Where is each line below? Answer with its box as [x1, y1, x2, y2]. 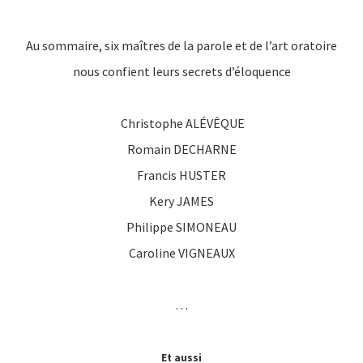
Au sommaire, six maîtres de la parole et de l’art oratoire [26, 36, 337, 53]
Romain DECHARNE [126, 140, 237, 157]
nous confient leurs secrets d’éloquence [72, 62, 291, 79]
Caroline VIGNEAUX [128, 244, 235, 261]
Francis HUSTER [137, 166, 226, 183]
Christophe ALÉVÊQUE [118, 114, 245, 131]
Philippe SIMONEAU [126, 218, 237, 235]
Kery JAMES [149, 192, 214, 209]
